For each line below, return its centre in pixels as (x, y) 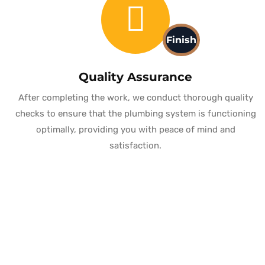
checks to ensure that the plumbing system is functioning (135, 114)
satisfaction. (135, 146)
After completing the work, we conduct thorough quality (135, 98)
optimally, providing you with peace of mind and (135, 130)
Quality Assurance (135, 77)
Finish (181, 40)
